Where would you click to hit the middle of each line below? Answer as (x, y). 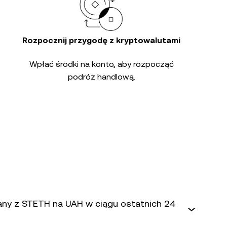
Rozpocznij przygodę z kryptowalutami (101, 40)
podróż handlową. (101, 77)
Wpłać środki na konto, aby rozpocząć (101, 64)
